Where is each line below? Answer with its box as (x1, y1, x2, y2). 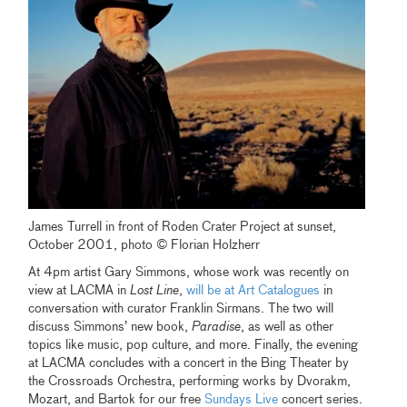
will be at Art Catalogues (186, 283, 321, 297)
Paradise (192, 320, 242, 333)
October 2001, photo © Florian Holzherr (28, 238, 261, 252)
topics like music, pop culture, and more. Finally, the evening (28, 338, 359, 352)
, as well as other (241, 320, 334, 333)
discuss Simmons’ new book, (28, 320, 193, 333)
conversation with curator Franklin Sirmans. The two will (28, 302, 334, 315)
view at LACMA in (28, 283, 131, 297)
